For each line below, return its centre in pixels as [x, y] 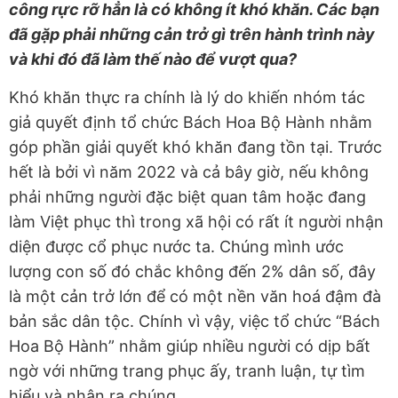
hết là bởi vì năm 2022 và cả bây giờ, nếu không [189, 171]
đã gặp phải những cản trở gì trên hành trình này [192, 34]
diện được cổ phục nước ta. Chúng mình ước [176, 246]
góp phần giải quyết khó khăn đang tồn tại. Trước [195, 147]
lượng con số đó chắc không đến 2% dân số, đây [192, 271]
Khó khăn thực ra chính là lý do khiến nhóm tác [187, 97]
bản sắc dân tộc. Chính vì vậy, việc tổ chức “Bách [195, 321]
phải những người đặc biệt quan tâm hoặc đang [187, 196]
